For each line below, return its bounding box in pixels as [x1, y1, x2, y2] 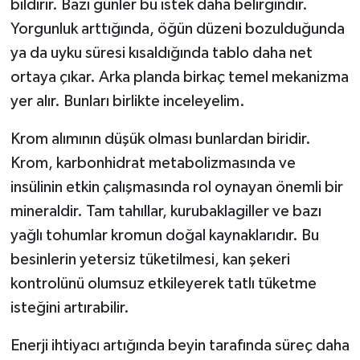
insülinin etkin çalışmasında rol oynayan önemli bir [10, 179, 343, 196]
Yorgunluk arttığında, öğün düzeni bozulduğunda [10, 21, 345, 38]
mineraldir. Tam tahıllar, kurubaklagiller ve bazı [10, 203, 321, 220]
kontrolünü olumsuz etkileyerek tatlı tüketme [10, 276, 317, 292]
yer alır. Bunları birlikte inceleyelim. [10, 93, 245, 110]
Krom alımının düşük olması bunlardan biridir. [10, 131, 311, 148]
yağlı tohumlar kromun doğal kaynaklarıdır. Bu [10, 227, 319, 244]
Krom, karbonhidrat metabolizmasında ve [10, 155, 296, 172]
